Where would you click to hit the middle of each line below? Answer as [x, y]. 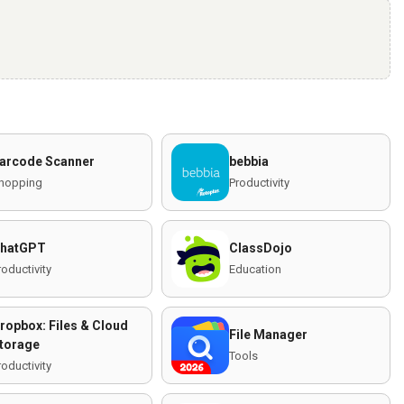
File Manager [268, 335]
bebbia [249, 161]
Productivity [259, 183]
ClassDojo [261, 248]
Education [255, 269]
